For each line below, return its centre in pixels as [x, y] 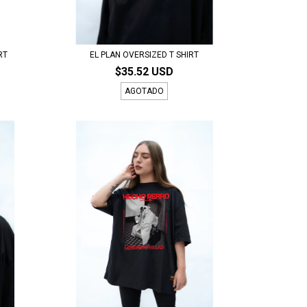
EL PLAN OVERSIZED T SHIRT [145, 54]
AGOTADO [145, 91]
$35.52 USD [145, 71]
